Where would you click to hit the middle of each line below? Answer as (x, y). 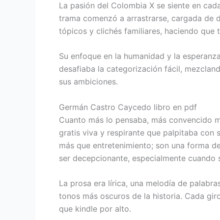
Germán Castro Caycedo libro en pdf (128, 107)
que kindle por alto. (95, 209)
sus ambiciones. (88, 82)
